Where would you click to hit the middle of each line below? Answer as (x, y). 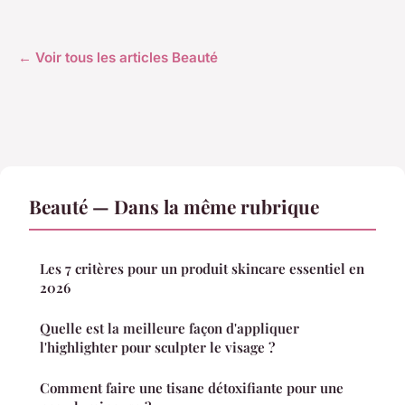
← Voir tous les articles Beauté (118, 57)
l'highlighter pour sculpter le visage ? (157, 347)
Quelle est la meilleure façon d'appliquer (170, 328)
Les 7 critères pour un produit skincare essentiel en (202, 268)
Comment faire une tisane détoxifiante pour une (192, 387)
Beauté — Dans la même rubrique (174, 206)
